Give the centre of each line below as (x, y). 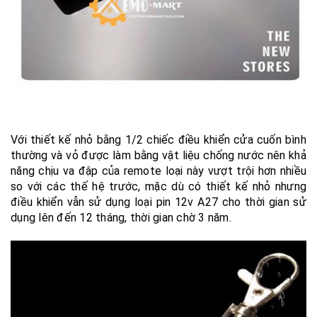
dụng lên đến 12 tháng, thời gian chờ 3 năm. (121, 218)
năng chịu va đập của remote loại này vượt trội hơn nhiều (158, 171)
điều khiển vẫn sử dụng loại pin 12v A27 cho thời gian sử (158, 202)
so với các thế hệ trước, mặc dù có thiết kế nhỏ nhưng (158, 187)
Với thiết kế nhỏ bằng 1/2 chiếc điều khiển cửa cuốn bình (158, 140)
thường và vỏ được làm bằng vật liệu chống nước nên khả (158, 156)
